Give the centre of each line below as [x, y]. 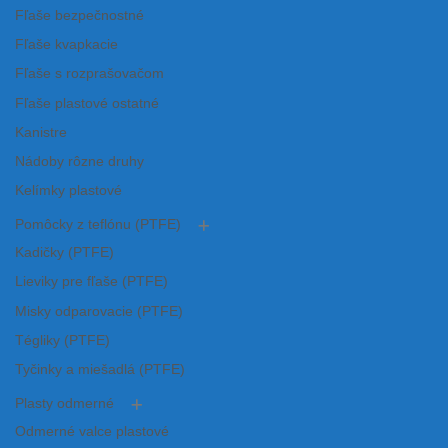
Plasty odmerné [64, 404]
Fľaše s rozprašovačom [89, 74]
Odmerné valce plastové [92, 432]
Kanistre [41, 132]
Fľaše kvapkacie [66, 45]
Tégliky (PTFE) [62, 340]
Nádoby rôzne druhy [79, 161]
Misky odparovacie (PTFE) [99, 311]
